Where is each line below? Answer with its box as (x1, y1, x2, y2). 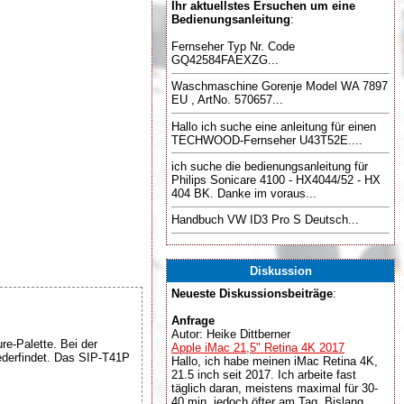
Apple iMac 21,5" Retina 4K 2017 (171, 341, 344, 354)
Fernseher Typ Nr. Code (171, 40, 295, 53)
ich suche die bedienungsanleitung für (171, 159, 368, 173)
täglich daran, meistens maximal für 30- (171, 381, 378, 395)
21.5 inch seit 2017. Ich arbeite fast (171, 368, 356, 381)
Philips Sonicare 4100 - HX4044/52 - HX (171, 172, 381, 187)
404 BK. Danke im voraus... (171, 186, 317, 200)
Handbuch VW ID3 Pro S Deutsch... (171, 213, 359, 227)
